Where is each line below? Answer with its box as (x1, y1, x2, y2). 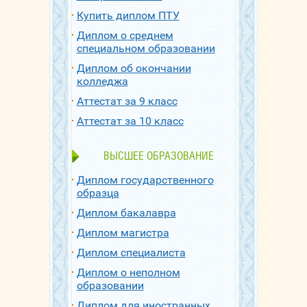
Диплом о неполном (76, 266, 180, 279)
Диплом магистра (76, 226, 169, 239)
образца (76, 186, 119, 199)
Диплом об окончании (76, 62, 191, 75)
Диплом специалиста (76, 246, 186, 259)
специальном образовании (76, 42, 215, 55)
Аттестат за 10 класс (76, 114, 184, 127)
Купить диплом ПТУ (76, 9, 180, 22)
